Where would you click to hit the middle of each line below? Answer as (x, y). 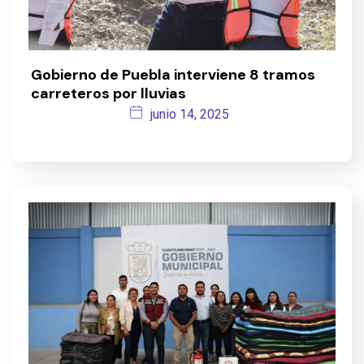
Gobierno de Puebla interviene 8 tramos (173, 74)
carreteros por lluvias (108, 93)
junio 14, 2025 (190, 114)
